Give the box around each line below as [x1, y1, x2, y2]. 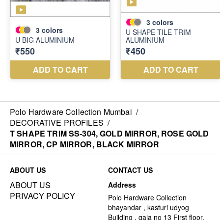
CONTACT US [108, 165, 153, 175]
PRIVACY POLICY [10, 190, 75, 201]
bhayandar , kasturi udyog [108, 202, 189, 212]
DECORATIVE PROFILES [10, 116, 104, 128]
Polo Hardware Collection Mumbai [10, 106, 132, 117]
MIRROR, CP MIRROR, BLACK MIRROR [10, 138, 159, 150]
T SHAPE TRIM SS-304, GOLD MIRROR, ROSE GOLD [10, 127, 209, 139]
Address [108, 179, 136, 190]
